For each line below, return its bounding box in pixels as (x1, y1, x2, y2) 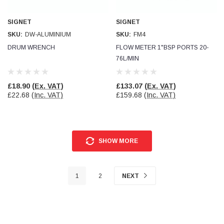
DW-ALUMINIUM (25, 31, 71, 38)
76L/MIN (116, 55, 139, 62)
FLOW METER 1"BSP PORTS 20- (116, 44, 208, 51)
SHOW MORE (98, 137, 138, 144)
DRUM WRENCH (7, 44, 55, 51)
